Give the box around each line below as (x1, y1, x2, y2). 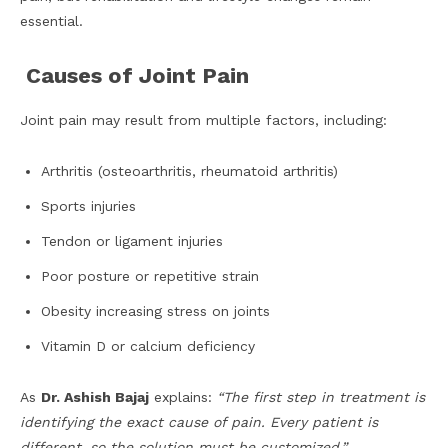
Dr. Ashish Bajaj (41, 389, 149, 406)
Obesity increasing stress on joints (41, 303, 270, 320)
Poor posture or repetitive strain (41, 268, 259, 285)
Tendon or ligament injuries (41, 233, 223, 250)
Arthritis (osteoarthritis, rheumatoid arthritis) (41, 163, 338, 180)
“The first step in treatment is (217, 389, 425, 406)
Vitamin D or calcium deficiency (41, 338, 255, 355)
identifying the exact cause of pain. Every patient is (20, 414, 378, 431)
